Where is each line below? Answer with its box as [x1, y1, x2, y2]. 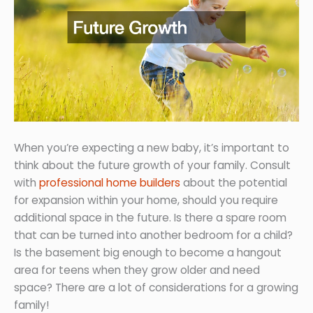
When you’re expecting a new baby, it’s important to [14, 140, 289, 156]
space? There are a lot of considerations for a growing [14, 280, 298, 296]
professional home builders [39, 175, 180, 191]
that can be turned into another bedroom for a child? [14, 228, 293, 243]
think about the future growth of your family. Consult [14, 158, 291, 173]
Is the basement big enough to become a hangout [14, 245, 282, 261]
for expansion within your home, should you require [14, 193, 278, 208]
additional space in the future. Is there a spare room [14, 210, 286, 226]
